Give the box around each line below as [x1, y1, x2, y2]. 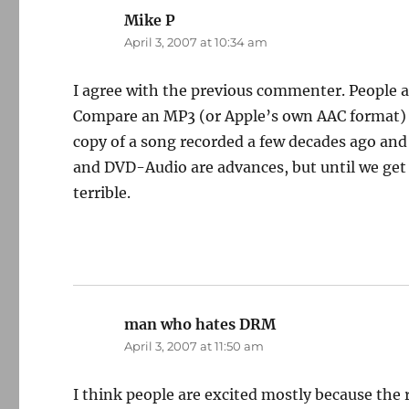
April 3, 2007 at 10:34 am [124, 35, 268, 49]
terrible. [73, 184, 131, 202]
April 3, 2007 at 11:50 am [124, 339, 265, 353]
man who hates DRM [124, 315, 277, 333]
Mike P [124, 11, 176, 29]
